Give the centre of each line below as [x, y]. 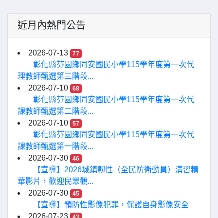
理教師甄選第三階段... [55, 76]
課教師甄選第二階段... [55, 111]
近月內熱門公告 [52, 25]
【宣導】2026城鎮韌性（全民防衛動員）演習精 [116, 170]
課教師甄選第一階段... [55, 146]
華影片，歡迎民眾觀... [55, 181]
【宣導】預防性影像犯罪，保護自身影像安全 [111, 205]
